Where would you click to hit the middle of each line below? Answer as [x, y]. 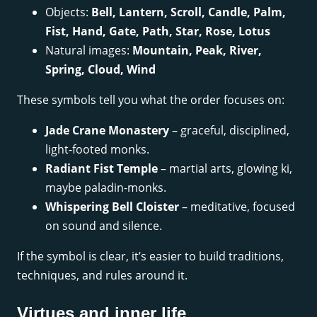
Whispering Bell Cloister [112, 206]
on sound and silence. [104, 225]
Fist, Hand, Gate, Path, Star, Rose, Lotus [158, 31]
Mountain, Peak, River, [197, 50]
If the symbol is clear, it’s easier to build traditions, [150, 256]
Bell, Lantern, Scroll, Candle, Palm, [189, 12]
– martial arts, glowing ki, [225, 168]
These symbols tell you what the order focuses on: [151, 99]
